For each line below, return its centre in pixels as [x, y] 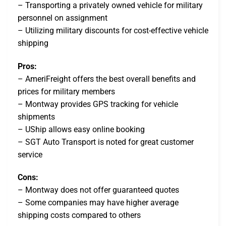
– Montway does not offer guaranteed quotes [98, 190]
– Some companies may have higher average [98, 203]
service [30, 154]
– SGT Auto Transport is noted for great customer [106, 142]
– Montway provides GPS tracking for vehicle [98, 104]
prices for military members [66, 91]
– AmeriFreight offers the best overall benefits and [107, 79]
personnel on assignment [63, 18]
